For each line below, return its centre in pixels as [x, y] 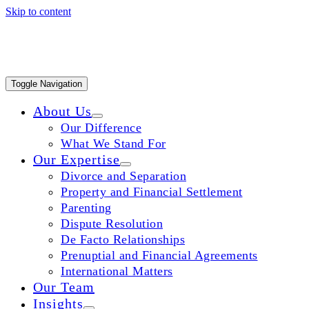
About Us [62, 111]
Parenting [86, 208]
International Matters [117, 271]
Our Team [64, 287]
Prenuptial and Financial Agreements [159, 255]
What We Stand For [113, 143]
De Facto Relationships [123, 239]
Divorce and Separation [123, 176]
